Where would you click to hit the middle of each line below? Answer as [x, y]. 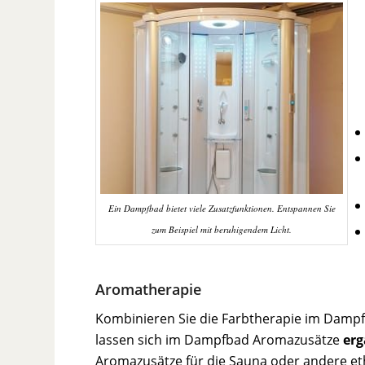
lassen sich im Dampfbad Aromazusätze [220, 340]
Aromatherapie [149, 289]
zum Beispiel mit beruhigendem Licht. [222, 229]
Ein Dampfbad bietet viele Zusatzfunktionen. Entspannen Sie [222, 208]
